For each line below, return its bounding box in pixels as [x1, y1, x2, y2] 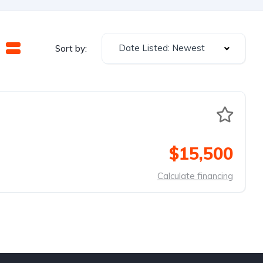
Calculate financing [157, 170, 233, 181]
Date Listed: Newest [119, 42, 205, 53]
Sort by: [55, 42, 87, 54]
